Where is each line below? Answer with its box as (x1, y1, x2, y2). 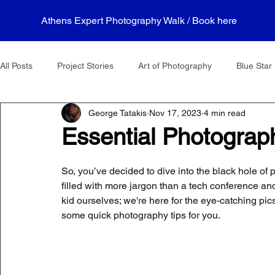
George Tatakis (88, 107, 147, 118)
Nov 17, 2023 (149, 107, 201, 118)
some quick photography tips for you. (61, 209, 220, 221)
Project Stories (57, 61, 114, 71)
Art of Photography (138, 61, 212, 71)
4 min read (204, 107, 246, 118)
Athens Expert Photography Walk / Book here (41, 15, 238, 26)
